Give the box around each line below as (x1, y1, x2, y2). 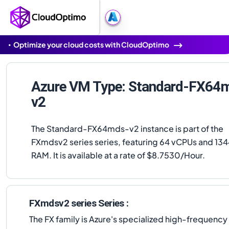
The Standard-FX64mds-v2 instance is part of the (31, 123, 223, 134)
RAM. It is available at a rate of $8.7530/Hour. (31, 150, 205, 161)
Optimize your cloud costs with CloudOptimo (13, 40, 169, 49)
